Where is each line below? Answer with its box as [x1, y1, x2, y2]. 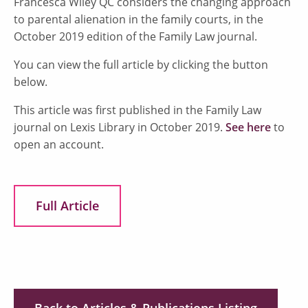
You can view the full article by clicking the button [14, 56, 268, 72]
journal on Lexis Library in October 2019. [14, 119, 225, 135]
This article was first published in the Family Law [14, 102, 261, 118]
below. [14, 74, 47, 89]
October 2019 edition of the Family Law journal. [14, 28, 257, 44]
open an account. [14, 136, 104, 152]
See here [225, 119, 271, 135]
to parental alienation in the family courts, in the [14, 11, 263, 27]
